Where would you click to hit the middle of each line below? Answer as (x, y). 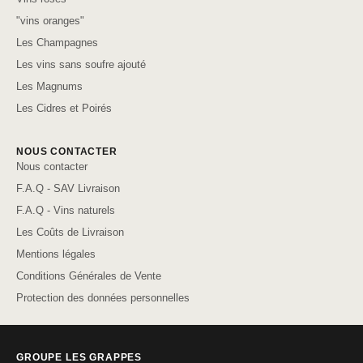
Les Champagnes (57, 43)
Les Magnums (49, 87)
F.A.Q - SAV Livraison (68, 189)
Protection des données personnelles (103, 298)
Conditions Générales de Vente (89, 276)
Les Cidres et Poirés (64, 109)
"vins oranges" (50, 21)
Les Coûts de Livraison (70, 233)
